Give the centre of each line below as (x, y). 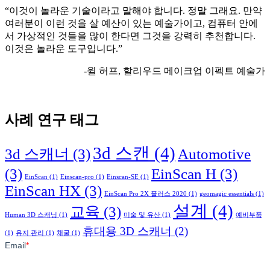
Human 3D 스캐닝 (31, 215)
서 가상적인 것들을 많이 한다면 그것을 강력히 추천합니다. (130, 36)
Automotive (214, 154)
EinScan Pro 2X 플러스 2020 (146, 193)
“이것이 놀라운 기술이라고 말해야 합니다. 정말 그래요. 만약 (133, 10)
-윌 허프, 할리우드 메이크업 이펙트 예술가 (174, 71)
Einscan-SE (123, 177)
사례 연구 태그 (52, 120)
